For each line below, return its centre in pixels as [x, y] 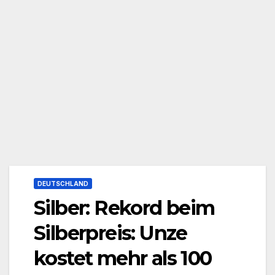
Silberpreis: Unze [110, 233]
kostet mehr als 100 [123, 258]
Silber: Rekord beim [124, 208]
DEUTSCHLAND [63, 184]
